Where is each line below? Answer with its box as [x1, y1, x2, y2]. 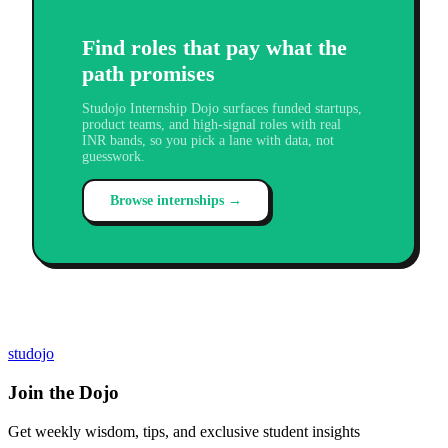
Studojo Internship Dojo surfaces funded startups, [82, 101, 362, 117]
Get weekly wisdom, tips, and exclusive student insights [8, 422, 360, 440]
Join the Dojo [8, 382, 119, 404]
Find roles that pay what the [82, 35, 347, 61]
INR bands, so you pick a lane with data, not [82, 133, 334, 149]
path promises [82, 61, 215, 87]
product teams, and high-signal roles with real [82, 117, 341, 133]
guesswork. [82, 149, 145, 165]
